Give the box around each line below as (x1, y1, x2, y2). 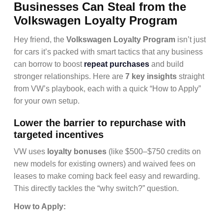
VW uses (14, 147, 47, 156)
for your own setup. (14, 97, 80, 105)
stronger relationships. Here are (14, 72, 125, 81)
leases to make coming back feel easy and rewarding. (14, 172, 200, 180)
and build (149, 60, 184, 68)
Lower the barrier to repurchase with (14, 117, 186, 128)
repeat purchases (84, 60, 149, 68)
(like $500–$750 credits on (107, 147, 201, 156)
